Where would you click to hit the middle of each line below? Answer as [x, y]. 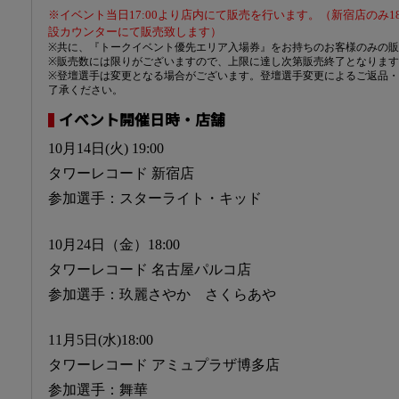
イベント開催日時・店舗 [142, 121]
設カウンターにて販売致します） [135, 32]
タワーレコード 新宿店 [121, 174]
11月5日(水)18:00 [101, 340]
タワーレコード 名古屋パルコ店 [150, 269]
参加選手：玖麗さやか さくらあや [162, 294]
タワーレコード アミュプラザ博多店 [164, 365]
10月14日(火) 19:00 [106, 149]
